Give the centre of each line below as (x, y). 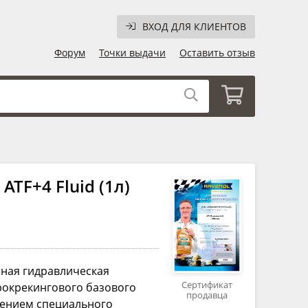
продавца (207, 295)
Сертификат (207, 285)
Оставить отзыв (217, 53)
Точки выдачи (132, 53)
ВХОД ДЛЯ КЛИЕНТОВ (194, 27)
